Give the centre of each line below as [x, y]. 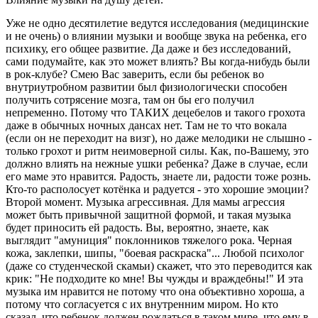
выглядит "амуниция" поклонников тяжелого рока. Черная [149, 240]
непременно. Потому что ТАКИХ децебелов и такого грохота [155, 112]
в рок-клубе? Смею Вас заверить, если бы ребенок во [135, 74]
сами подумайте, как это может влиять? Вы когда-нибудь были [158, 61]
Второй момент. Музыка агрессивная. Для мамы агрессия [145, 202]
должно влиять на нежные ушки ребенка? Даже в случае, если [157, 163]
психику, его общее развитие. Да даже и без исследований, [148, 48]
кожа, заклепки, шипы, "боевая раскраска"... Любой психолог [155, 253]
